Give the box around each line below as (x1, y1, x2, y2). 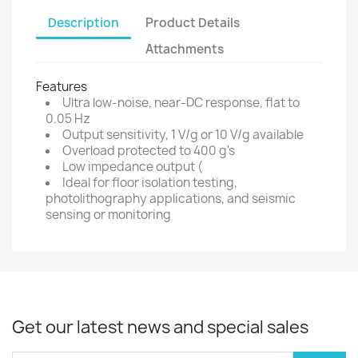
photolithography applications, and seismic (46, 190, 296, 207)
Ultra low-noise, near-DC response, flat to (62, 94, 300, 111)
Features (36, 78, 87, 95)
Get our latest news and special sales (12, 316, 308, 339)
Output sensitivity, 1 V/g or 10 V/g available (62, 126, 304, 143)
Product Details (145, 14, 241, 31)
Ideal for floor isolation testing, (62, 174, 237, 191)
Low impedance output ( (62, 158, 203, 175)
